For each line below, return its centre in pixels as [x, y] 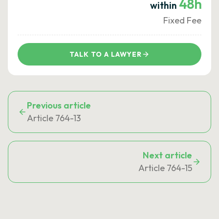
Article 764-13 [54, 118]
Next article [167, 155]
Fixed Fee [182, 20]
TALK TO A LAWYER [106, 54]
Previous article [59, 105]
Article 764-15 [165, 168]
